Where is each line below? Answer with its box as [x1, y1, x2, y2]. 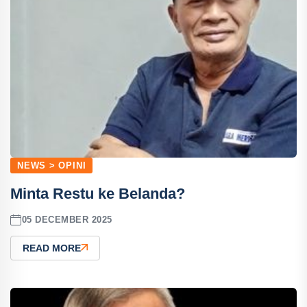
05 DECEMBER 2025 [21, 214, 112, 225]
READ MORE [23, 242, 81, 254]
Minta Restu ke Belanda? [10, 184, 185, 202]
